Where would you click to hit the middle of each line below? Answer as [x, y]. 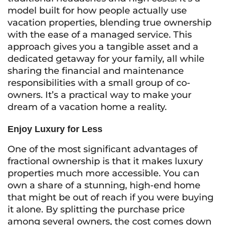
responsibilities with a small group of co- [99, 83]
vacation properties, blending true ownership [109, 23]
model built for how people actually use [97, 11]
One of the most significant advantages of [102, 149]
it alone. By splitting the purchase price [96, 209]
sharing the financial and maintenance [96, 71]
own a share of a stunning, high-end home [104, 185]
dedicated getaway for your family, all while [106, 59]
